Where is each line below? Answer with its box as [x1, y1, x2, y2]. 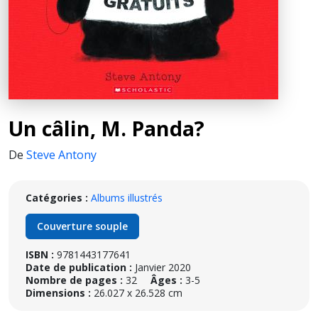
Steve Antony [26, 147, 97, 163]
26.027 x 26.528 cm [91, 286, 182, 300]
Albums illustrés [91, 191, 163, 204]
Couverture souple [37, 219, 128, 233]
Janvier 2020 [135, 261, 191, 274]
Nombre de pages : [26, 273, 123, 287]
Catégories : [26, 191, 88, 204]
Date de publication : [26, 261, 132, 274]
